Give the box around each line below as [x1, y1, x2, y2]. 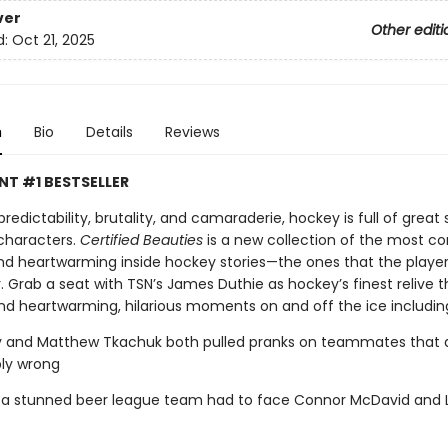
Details [85, 122, 133, 142]
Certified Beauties [79, 230, 203, 250]
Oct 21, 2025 [11, 30, 95, 51]
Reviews [164, 122, 220, 142]
